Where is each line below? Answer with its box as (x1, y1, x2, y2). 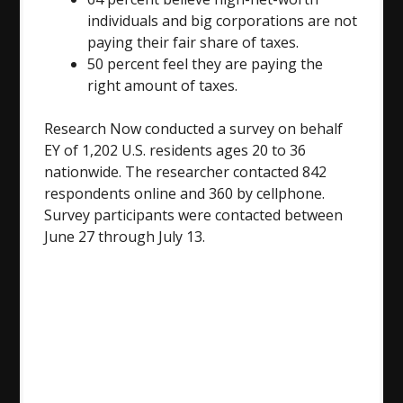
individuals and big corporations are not (87, 10, 358, 31)
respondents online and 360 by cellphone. (44, 183, 326, 203)
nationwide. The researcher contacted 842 (44, 161, 327, 182)
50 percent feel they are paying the (87, 53, 324, 74)
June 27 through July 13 (44, 226, 203, 246)
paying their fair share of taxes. (87, 31, 300, 52)
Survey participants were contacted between (44, 204, 344, 225)
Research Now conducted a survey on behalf (44, 118, 344, 139)
